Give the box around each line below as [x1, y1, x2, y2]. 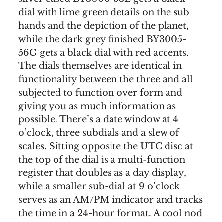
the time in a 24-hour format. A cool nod [18, 208, 202, 219]
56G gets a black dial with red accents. [18, 47, 189, 58]
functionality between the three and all [18, 74, 193, 85]
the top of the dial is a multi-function [18, 154, 185, 166]
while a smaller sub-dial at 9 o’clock [18, 181, 180, 192]
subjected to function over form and [18, 87, 182, 99]
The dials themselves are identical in [18, 60, 182, 72]
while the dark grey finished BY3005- [18, 34, 186, 45]
